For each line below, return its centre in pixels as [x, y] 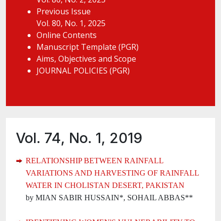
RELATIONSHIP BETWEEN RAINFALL [94, 161]
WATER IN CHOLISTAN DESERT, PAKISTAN [105, 185]
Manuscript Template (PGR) [88, 47]
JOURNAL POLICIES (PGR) [83, 71]
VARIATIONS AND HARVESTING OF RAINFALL [112, 173]
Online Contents [67, 35]
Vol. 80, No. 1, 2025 [71, 23]
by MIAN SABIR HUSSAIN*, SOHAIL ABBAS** [109, 198]
